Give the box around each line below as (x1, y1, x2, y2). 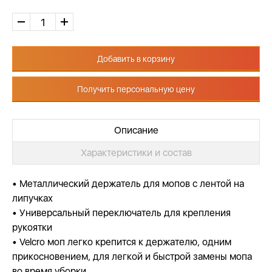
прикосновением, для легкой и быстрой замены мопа (12, 251, 252, 262)
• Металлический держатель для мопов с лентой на (12, 178, 244, 189)
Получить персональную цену (77, 84, 195, 94)
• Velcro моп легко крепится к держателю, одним (12, 236, 231, 248)
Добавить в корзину (97, 54, 175, 64)
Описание (114, 124, 158, 136)
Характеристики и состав (80, 147, 192, 158)
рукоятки (12, 222, 52, 233)
